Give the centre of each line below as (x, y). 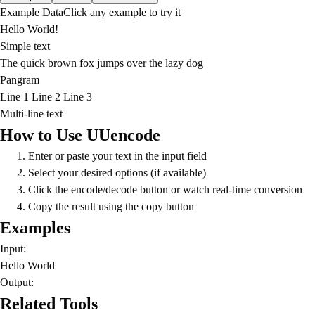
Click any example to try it (122, 12)
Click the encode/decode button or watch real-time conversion (165, 189)
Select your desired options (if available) (117, 173)
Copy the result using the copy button (111, 206)
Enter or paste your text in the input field (117, 156)
